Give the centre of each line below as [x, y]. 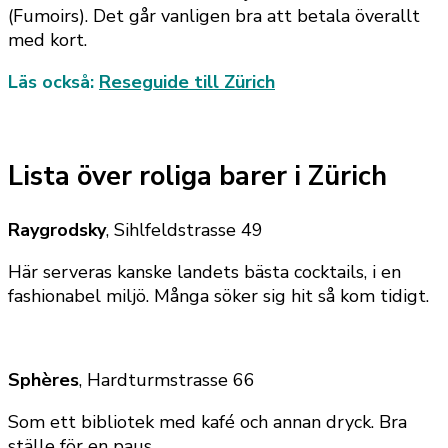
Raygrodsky [57, 229]
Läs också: [53, 81]
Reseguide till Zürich [187, 81]
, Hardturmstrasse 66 [167, 379]
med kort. [47, 39]
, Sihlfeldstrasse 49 [184, 229]
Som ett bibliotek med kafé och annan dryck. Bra [207, 421]
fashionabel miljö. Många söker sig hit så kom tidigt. [218, 295]
